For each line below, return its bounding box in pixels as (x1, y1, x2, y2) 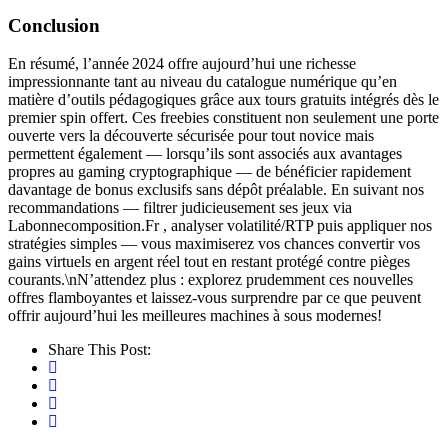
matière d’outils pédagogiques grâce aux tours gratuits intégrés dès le (8, 91, 439, 109)
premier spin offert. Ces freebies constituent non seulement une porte (8, 109, 439, 127)
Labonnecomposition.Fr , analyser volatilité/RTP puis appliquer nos (8, 217, 432, 235)
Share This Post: (48, 341, 151, 359)
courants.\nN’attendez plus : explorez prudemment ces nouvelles (8, 271, 413, 289)
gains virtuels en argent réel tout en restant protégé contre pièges (8, 253, 410, 271)
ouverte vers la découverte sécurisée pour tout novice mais (8, 127, 374, 145)
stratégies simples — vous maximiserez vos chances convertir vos (8, 235, 420, 253)
